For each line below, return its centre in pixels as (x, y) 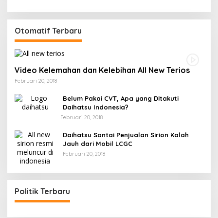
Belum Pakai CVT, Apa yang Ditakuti (121, 98)
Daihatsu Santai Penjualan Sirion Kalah (126, 135)
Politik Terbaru (42, 191)
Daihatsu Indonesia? (96, 107)
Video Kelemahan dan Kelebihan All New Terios (102, 70)
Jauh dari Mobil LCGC (98, 144)
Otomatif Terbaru (48, 31)
